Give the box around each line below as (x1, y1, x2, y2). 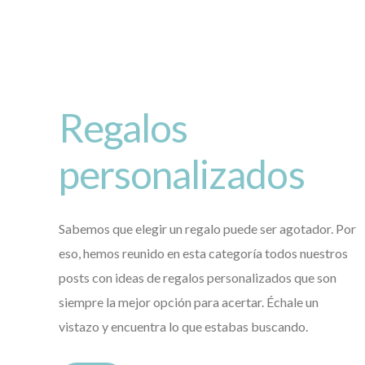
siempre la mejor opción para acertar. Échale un (59, 293, 319, 310)
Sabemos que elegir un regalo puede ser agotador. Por (59, 220, 356, 236)
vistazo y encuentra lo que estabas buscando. (59, 318, 308, 334)
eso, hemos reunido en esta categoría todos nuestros (59, 244, 348, 261)
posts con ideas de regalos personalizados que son (59, 269, 336, 285)
